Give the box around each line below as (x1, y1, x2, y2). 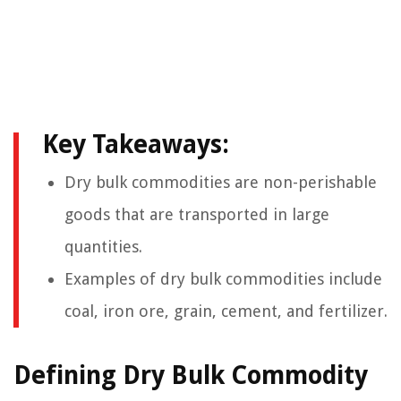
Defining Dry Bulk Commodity (13, 361, 368, 390)
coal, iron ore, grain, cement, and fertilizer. (64, 302, 388, 320)
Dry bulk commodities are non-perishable (64, 173, 377, 192)
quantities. (64, 237, 142, 256)
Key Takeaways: (42, 130, 229, 159)
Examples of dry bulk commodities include (64, 269, 382, 288)
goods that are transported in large (64, 205, 329, 224)
